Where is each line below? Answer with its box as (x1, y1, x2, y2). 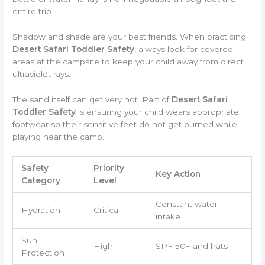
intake (155, 211, 180, 221)
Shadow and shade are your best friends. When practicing (12, 31, 247, 41)
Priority (93, 163, 124, 173)
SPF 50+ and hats (155, 241, 228, 251)
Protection (21, 247, 64, 257)
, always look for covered (134, 44, 234, 54)
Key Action (155, 169, 201, 179)
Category (21, 175, 60, 185)
